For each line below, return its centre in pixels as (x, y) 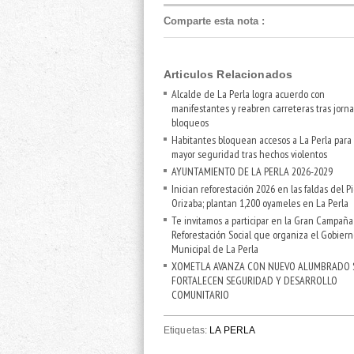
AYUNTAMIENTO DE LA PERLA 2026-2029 (252, 171)
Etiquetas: (187, 330)
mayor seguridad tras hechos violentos (249, 154)
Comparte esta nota (211, 21)
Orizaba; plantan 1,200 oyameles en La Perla (260, 203)
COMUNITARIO (200, 294)
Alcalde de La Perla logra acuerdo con (248, 94)
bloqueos (190, 122)
